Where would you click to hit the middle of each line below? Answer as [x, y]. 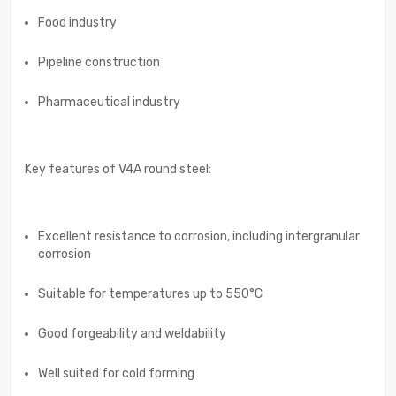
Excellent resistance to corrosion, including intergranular [199, 237]
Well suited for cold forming [116, 374]
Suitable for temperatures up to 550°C [150, 294]
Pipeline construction [99, 63]
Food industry [77, 23]
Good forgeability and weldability [132, 334]
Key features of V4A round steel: [118, 170]
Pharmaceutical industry [109, 103]
